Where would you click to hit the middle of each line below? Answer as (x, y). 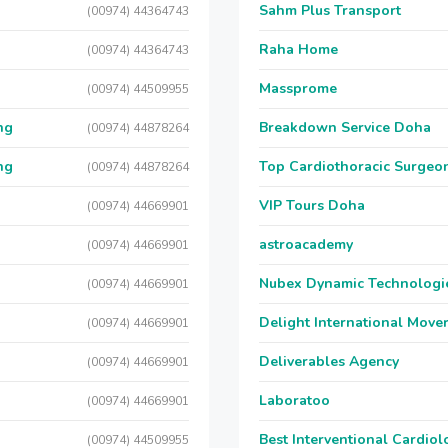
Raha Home (298, 49)
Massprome (298, 88)
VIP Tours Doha (312, 205)
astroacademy (306, 244)
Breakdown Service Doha (345, 127)
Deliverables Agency (329, 361)
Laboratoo (294, 400)
